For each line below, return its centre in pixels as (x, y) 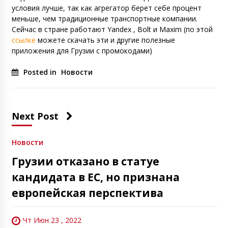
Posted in (41, 72)
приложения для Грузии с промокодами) (82, 50)
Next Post (35, 116)
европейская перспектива (87, 193)
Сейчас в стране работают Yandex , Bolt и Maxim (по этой (112, 29)
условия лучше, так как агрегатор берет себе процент (106, 8)
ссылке (23, 40)
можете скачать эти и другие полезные (105, 40)
